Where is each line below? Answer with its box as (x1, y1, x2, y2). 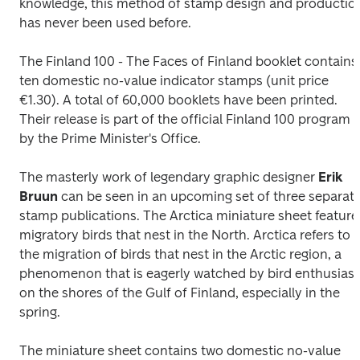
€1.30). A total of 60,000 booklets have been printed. (19, 92, 337, 108)
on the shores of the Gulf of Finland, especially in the (19, 285, 340, 301)
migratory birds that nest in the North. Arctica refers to (19, 227, 350, 243)
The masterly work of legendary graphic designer (19, 170, 318, 185)
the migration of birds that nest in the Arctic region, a (19, 247, 342, 262)
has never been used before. (19, 15, 191, 31)
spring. (19, 305, 60, 320)
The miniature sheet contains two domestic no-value (19, 343, 341, 358)
